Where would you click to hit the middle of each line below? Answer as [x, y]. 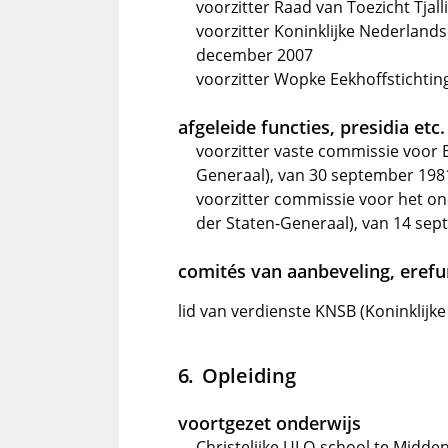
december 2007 [254, 55]
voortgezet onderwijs [269, 423]
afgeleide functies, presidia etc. [311, 127]
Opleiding [248, 375]
